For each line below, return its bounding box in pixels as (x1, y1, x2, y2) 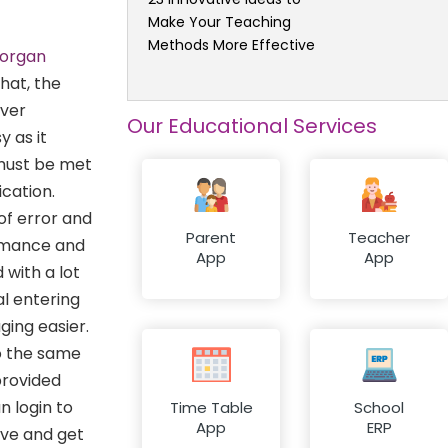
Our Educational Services (127, 111, 377, 140)
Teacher (348, 227, 410, 249)
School (354, 397, 404, 419)
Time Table (169, 397, 253, 419)
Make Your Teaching (148, 11, 291, 32)
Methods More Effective (148, 34, 315, 55)
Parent (186, 227, 236, 249)
